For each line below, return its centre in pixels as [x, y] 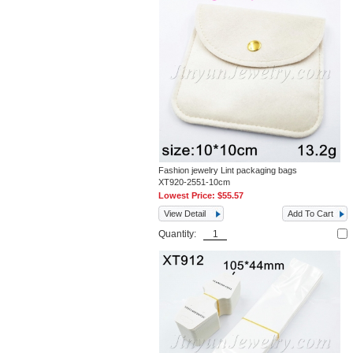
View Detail [185, 214]
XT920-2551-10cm [195, 182]
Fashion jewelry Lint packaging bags [228, 170]
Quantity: [181, 234]
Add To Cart [311, 214]
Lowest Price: [188, 195]
